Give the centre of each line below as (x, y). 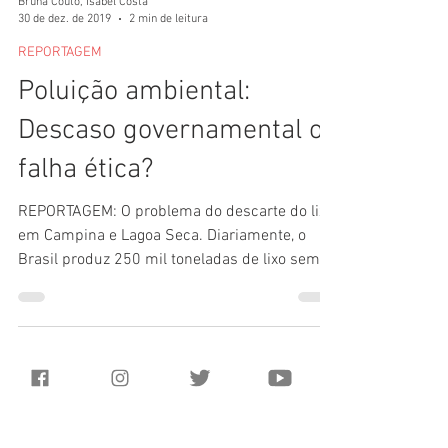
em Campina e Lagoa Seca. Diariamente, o (162, 290)
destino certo (63, 338)
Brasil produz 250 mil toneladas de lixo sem (169, 314)
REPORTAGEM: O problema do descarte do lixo (176, 266)
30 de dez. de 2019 (64, 72)
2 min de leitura (168, 72)
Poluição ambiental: (134, 146)
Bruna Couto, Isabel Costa (83, 56)
